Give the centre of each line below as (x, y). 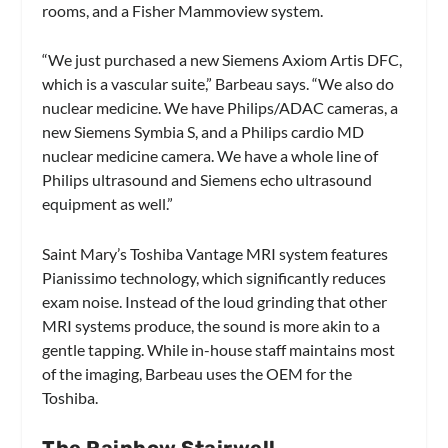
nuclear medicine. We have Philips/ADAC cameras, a (220, 108)
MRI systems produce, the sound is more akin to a (211, 325)
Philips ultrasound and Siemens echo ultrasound (207, 180)
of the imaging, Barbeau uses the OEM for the (197, 373)
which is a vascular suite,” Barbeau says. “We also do (218, 84)
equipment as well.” (108, 204)
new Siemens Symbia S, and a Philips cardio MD (203, 132)
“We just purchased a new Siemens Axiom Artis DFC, (222, 60)
